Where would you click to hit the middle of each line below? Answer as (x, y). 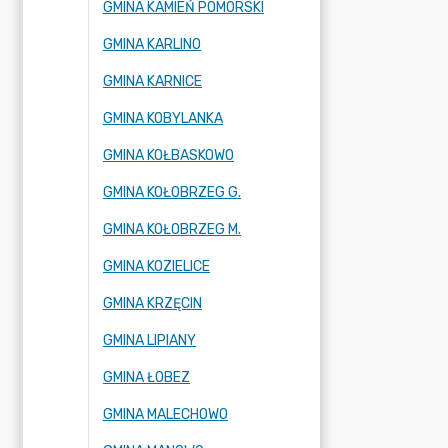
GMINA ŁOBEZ (146, 377)
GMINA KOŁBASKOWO (168, 155)
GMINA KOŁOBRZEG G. (172, 192)
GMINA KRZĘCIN (152, 303)
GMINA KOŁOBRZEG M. (172, 229)
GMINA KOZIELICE (156, 266)
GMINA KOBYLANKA (163, 118)
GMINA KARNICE (152, 81)
